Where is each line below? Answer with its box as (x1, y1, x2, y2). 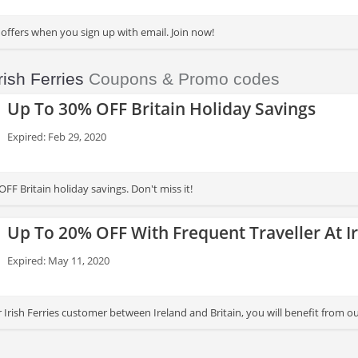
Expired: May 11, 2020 (7, 253, 109, 268)
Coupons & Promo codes (84, 70, 280, 88)
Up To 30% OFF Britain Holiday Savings (7, 97, 316, 120)
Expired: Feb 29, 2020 (7, 129, 106, 144)
